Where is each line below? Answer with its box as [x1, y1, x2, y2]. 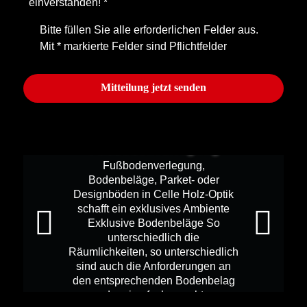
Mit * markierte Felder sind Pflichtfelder [40, 40, 227, 53]
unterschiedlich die [108, 230, 199, 243]
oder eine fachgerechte [97, 288, 210, 301]
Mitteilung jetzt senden [101, 81, 206, 95]
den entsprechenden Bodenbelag [72, 273, 235, 286]
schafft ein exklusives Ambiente [77, 201, 230, 214]
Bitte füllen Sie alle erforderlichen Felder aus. [40, 23, 258, 36]
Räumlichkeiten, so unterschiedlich [69, 245, 238, 258]
